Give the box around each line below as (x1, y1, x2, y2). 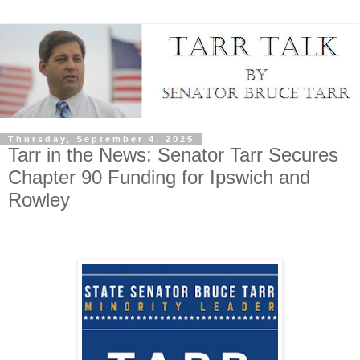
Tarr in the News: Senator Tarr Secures (8, 144, 338, 166)
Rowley (8, 189, 70, 211)
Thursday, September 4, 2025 (8, 134, 194, 145)
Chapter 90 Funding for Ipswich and (8, 166, 310, 189)
